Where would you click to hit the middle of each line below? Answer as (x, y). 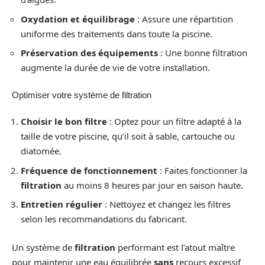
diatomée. (41, 151)
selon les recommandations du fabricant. (104, 219)
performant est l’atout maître (175, 247)
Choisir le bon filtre (64, 122)
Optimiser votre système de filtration (82, 95)
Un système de (43, 247)
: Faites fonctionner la (202, 170)
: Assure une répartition (184, 19)
